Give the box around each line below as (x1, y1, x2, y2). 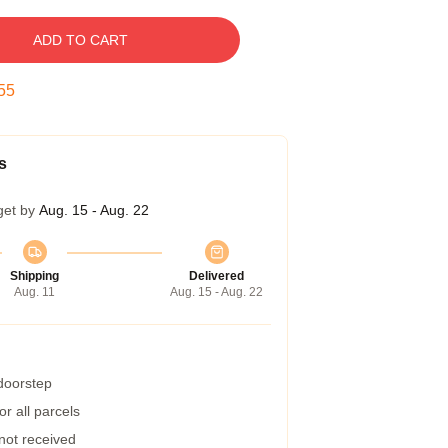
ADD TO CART (32, 32, 128, 48)
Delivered (189, 269, 244, 283)
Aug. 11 (14, 285, 55, 299)
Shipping (10, 269, 59, 283)
